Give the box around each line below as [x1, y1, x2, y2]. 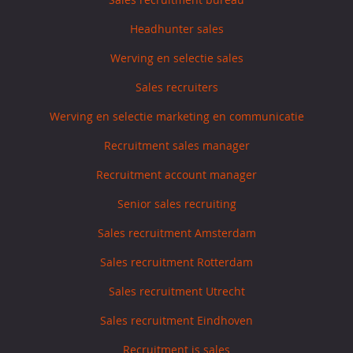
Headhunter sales [129, 21, 224, 37]
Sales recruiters [135, 80, 218, 95]
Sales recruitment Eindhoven [100, 313, 253, 329]
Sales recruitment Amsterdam [97, 225, 256, 241]
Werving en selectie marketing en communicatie [49, 109, 304, 124]
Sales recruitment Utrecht [108, 284, 245, 299]
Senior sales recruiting [117, 196, 236, 212]
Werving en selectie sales [110, 50, 243, 66]
